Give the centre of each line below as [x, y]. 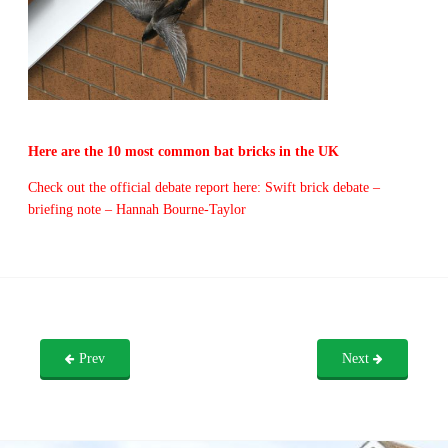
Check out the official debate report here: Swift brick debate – [203, 188]
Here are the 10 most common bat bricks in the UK [183, 152]
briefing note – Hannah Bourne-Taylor [136, 210]
